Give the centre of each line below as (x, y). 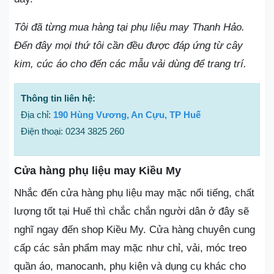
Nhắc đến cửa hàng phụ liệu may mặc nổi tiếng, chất (134, 193)
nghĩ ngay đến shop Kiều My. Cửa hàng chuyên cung (135, 230)
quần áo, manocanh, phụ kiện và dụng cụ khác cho (130, 266)
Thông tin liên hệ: (58, 98)
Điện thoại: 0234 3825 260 (72, 131)
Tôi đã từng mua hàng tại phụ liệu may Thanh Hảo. (129, 27)
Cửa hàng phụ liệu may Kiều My (98, 171)
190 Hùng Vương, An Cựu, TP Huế (127, 115)
